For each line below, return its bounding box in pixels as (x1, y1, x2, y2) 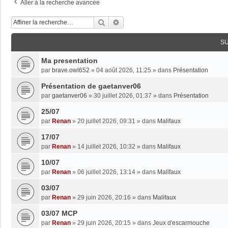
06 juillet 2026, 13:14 (77, 168, 135, 176)
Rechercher (105, 17, 140, 26)
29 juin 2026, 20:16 (77, 193, 131, 201)
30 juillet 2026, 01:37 (94, 92, 152, 99)
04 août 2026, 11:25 (96, 66, 151, 74)
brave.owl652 (52, 66, 90, 74)
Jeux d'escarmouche (153, 219, 210, 226)
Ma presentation (41, 56, 98, 65)
